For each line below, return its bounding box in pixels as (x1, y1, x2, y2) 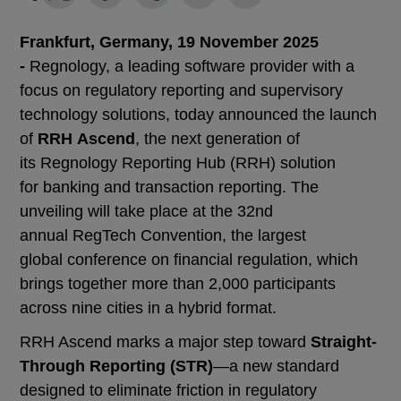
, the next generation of (135, 130, 301, 148)
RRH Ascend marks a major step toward (20, 333, 311, 352)
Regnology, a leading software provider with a (25, 57, 355, 75)
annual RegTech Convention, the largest (20, 226, 307, 244)
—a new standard (213, 357, 340, 376)
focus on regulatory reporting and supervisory (20, 81, 344, 99)
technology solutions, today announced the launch (20, 106, 378, 124)
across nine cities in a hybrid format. (20, 299, 277, 317)
